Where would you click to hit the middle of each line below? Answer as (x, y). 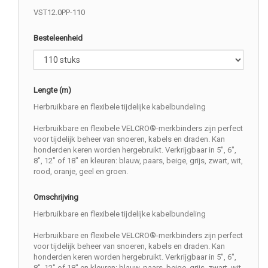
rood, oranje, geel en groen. (81, 171)
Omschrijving (56, 197)
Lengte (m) (52, 90)
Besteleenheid (58, 38)
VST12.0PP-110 (59, 12)
